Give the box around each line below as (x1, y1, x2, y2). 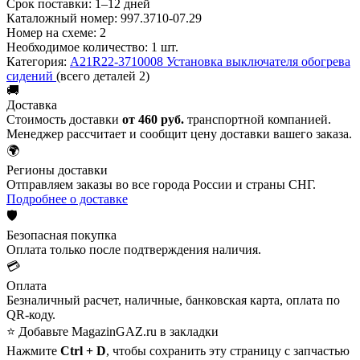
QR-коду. (6, 307, 55, 321)
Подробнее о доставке (6, 191, 128, 206)
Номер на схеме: (6, 25, 96, 39)
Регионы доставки (6, 162, 108, 177)
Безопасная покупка (6, 227, 117, 242)
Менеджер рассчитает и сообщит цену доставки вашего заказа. (6, 126, 352, 141)
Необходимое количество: (6, 39, 148, 54)
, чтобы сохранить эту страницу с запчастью (106, 343, 350, 358)
